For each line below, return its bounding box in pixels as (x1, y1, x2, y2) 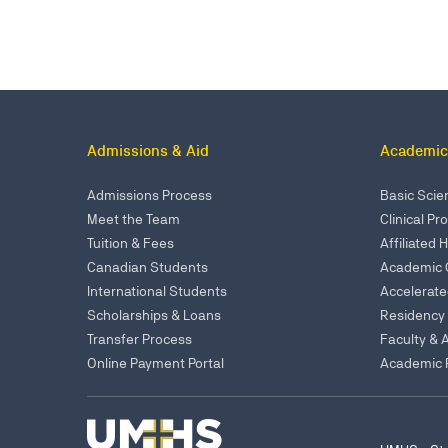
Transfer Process (87, 330, 192, 347)
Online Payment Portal (87, 354, 224, 371)
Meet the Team (87, 210, 180, 227)
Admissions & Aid (87, 141, 209, 160)
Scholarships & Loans (87, 306, 221, 323)
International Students (87, 282, 227, 299)
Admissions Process (87, 186, 212, 203)
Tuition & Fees (87, 234, 174, 251)
